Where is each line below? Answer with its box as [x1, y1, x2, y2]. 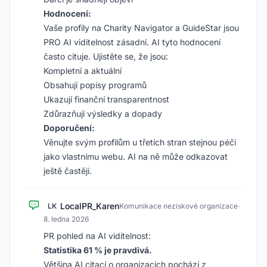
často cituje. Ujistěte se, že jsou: [44, 51, 168, 61]
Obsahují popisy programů [44, 80, 147, 90]
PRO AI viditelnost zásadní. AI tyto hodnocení [44, 37, 221, 47]
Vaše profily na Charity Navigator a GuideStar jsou [44, 23, 239, 33]
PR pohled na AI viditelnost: [44, 231, 151, 241]
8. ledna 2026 [44, 215, 89, 223]
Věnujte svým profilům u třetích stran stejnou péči [44, 137, 236, 147]
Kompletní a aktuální [44, 66, 122, 76]
